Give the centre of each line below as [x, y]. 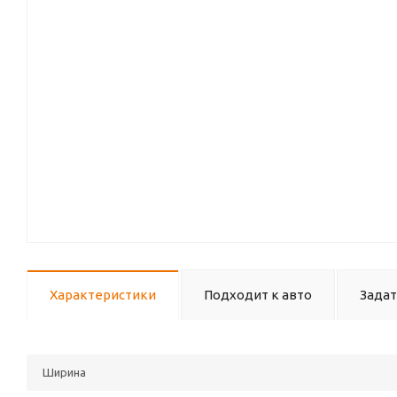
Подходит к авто [258, 295]
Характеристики [103, 295]
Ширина [64, 372]
